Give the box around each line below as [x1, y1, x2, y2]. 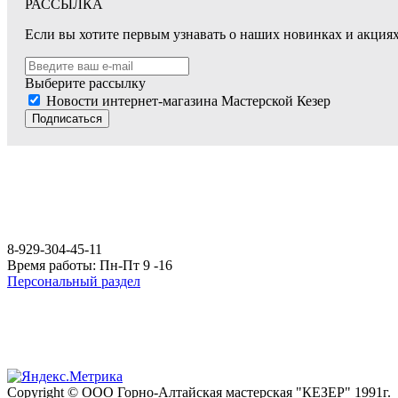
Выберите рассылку [25, 75, 146, 91]
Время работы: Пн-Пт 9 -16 [7, 257, 172, 273]
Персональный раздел [7, 273, 140, 289]
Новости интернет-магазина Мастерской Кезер [46, 92, 330, 108]
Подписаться [32, 111, 102, 125]
